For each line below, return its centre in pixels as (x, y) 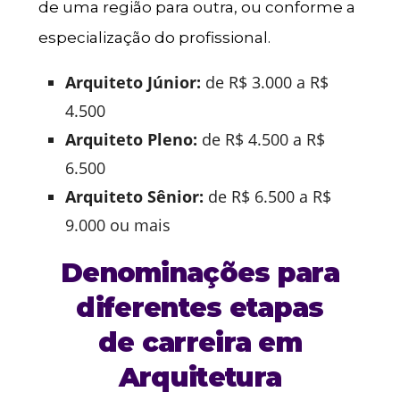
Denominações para (200, 272)
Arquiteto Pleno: (131, 139)
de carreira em (200, 342)
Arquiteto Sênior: (134, 196)
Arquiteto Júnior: (133, 82)
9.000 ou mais (117, 225)
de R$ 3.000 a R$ (264, 82)
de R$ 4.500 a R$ (261, 139)
